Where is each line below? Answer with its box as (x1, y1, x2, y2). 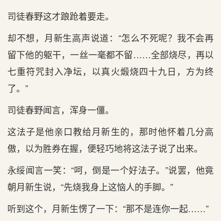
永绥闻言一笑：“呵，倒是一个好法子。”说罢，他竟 (7, 163, 214, 176)
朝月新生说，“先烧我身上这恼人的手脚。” (7, 180, 173, 193)
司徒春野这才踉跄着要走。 (7, 9, 114, 22)
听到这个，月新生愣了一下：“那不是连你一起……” (7, 202, 209, 215)
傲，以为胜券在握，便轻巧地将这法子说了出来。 (7, 142, 203, 154)
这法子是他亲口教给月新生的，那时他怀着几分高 (7, 125, 214, 138)
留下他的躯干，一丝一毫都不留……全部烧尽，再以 (7, 48, 214, 61)
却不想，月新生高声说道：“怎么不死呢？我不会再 (7, 31, 214, 44)
